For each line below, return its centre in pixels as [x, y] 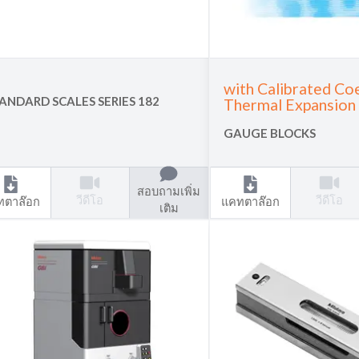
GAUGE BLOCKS [269, 133]
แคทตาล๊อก [250, 201]
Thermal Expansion [289, 105]
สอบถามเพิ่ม [169, 192]
